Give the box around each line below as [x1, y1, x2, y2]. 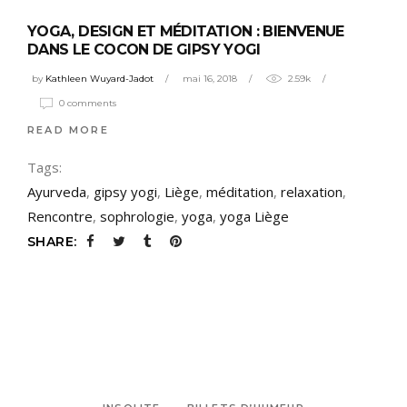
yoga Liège [220, 207, 289, 226]
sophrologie [100, 207, 174, 226]
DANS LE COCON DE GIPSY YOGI [27, 41, 261, 59]
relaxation [281, 183, 342, 202]
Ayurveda [27, 183, 86, 202]
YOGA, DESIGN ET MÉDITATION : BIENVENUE [27, 23, 344, 41]
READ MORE [27, 123, 109, 136]
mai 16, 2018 [183, 73, 237, 85]
